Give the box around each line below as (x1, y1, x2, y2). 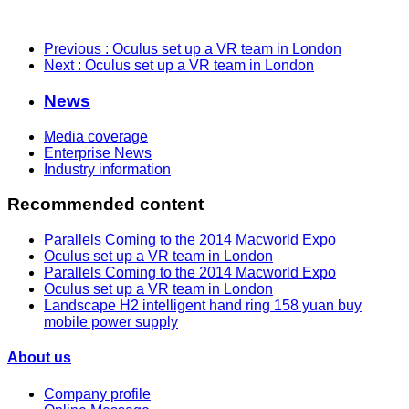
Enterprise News (44, 144, 152, 161)
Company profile (44, 385, 151, 402)
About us (7, 350, 71, 366)
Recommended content (7, 194, 204, 215)
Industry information (44, 161, 171, 177)
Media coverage (44, 128, 148, 144)
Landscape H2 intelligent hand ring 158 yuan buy (44, 298, 362, 314)
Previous (44, 41, 105, 58)
